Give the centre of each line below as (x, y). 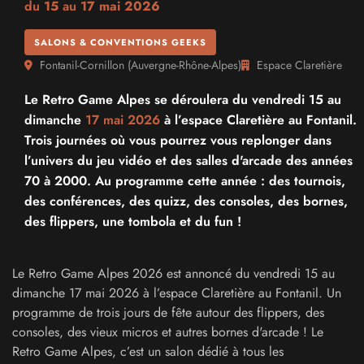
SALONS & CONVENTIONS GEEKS (120, 42)
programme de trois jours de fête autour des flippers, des (168, 312)
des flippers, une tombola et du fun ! (133, 221)
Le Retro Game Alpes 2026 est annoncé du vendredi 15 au (173, 273)
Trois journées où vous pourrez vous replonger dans (178, 140)
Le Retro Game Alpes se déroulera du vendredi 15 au (183, 100)
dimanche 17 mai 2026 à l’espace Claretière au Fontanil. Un (177, 293)
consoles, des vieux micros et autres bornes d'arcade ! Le (168, 332)
